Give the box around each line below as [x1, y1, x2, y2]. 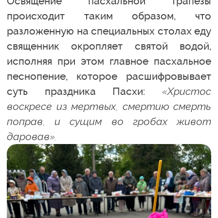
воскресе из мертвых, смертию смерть [7, 100, 211, 112]
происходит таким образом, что [7, 10, 211, 22]
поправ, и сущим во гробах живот [7, 115, 211, 127]
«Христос [162, 85, 211, 97]
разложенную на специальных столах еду [7, 25, 211, 37]
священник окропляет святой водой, [7, 40, 211, 52]
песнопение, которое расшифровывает [7, 70, 211, 82]
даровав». [7, 130, 57, 143]
